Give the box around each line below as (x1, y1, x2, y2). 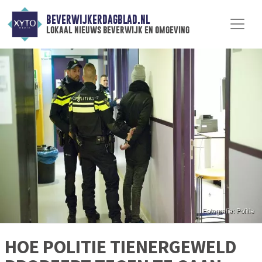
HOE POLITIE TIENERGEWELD (5, 235, 237, 259)
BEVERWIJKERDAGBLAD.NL (46, 13, 150, 26)
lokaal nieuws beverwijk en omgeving (46, 24, 189, 36)
